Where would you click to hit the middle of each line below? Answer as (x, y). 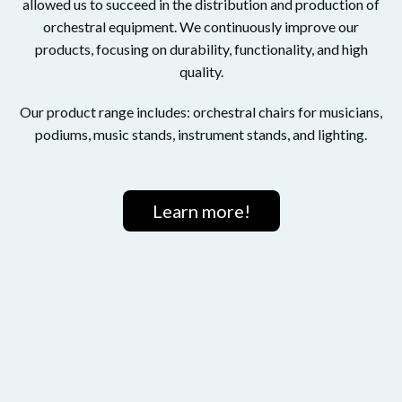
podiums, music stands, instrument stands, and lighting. (201, 135)
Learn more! (201, 211)
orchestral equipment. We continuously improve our (201, 27)
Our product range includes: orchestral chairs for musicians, (201, 112)
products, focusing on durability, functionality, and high (201, 49)
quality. (201, 72)
